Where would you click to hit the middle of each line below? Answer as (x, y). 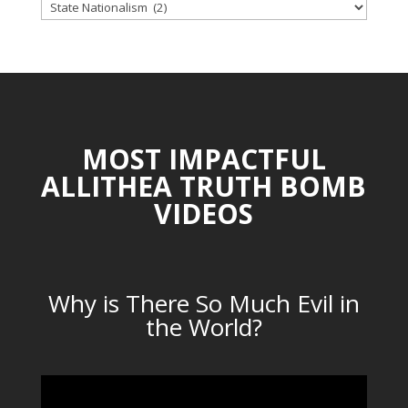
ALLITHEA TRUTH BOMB (204, 186)
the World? (204, 326)
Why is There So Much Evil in (204, 303)
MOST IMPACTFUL (204, 158)
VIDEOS (204, 213)
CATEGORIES (78, 25)
